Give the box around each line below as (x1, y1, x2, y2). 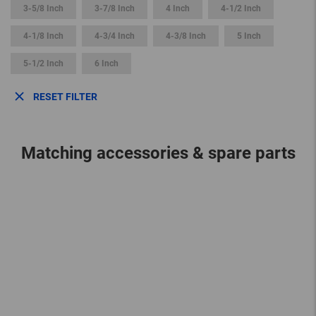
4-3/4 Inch (95, 31, 135, 42)
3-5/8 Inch (23, 4, 63, 14)
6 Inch (95, 59, 119, 69)
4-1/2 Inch (221, 4, 261, 14)
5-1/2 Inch (23, 59, 63, 69)
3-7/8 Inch (95, 4, 135, 14)
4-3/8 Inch (166, 31, 206, 42)
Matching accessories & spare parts (20, 143, 296, 164)
